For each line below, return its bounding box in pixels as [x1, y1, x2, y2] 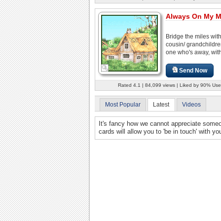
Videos [182, 101, 201, 108]
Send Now [179, 67, 208, 74]
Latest [153, 101, 170, 108]
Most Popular [105, 101, 141, 108]
